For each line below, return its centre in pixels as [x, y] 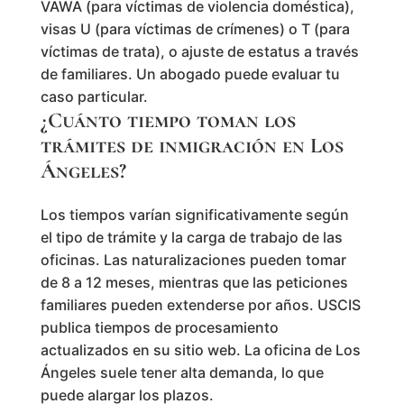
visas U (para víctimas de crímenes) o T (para [195, 28]
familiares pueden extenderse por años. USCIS [200, 304]
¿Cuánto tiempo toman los [168, 120]
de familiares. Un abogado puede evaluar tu [190, 73]
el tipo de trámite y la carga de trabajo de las [191, 237]
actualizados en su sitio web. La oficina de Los [200, 349]
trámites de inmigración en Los [192, 145]
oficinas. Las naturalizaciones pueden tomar [193, 259]
